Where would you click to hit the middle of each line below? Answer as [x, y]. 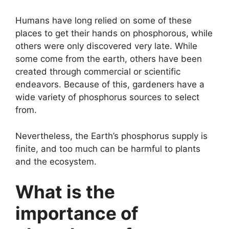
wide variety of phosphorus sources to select [107, 97]
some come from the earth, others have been [109, 59]
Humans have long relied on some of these [104, 21]
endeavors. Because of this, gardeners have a [110, 85]
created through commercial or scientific [98, 72]
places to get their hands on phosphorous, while [114, 33]
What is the [65, 192]
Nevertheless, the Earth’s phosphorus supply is [111, 136]
